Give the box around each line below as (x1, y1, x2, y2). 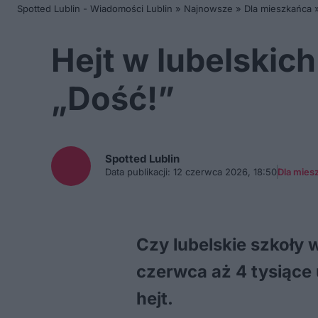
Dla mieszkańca (244, 3, 312, 14)
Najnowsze (184, 3, 233, 14)
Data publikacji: (105, 166, 170, 177)
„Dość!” (51, 79, 175, 118)
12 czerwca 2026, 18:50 (170, 166, 277, 177)
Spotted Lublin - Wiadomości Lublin (17, 3, 172, 14)
